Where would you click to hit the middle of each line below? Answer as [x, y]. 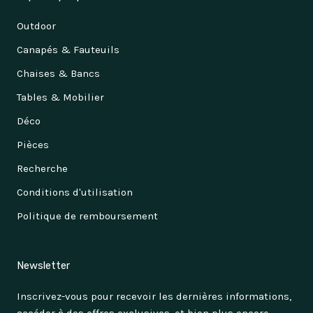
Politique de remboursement [87, 216]
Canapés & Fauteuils [68, 49]
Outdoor [36, 26]
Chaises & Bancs [58, 73]
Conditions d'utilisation [75, 192]
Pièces [33, 144]
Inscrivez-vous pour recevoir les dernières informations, [154, 296]
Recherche [42, 168]
